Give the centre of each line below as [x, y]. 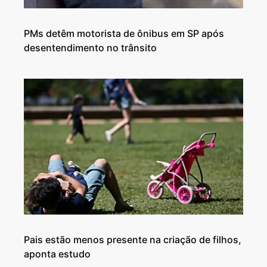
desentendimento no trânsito [90, 47]
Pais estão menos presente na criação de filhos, [133, 239]
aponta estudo [57, 254]
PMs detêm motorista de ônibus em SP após [124, 33]
